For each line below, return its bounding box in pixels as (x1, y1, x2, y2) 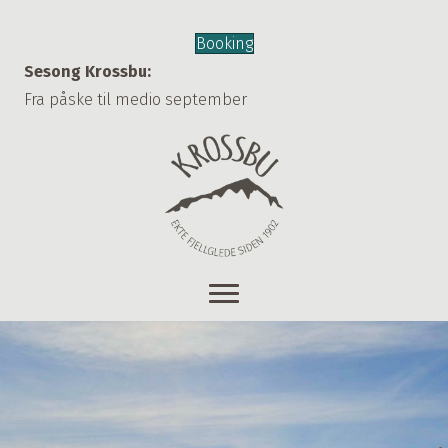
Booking (195, 34, 253, 53)
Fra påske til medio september (24, 90, 247, 109)
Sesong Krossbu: (24, 62, 151, 81)
